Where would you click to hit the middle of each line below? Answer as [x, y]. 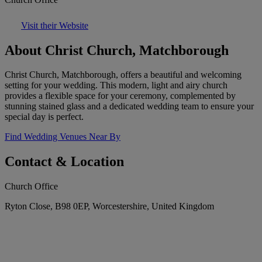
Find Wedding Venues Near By [63, 137]
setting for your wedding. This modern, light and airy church [116, 85]
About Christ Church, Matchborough [117, 50]
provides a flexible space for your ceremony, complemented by [120, 96]
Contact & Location [64, 162]
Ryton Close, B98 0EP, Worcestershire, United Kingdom [109, 206]
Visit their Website [55, 25]
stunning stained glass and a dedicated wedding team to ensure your [129, 106]
